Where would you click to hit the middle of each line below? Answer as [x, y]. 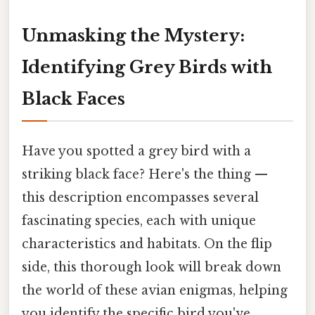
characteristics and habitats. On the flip [147, 244]
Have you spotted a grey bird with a [136, 151]
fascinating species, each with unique [139, 220]
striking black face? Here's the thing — [145, 174]
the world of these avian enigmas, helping [155, 290]
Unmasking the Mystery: [133, 35]
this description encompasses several [140, 197]
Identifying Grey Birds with [147, 67]
